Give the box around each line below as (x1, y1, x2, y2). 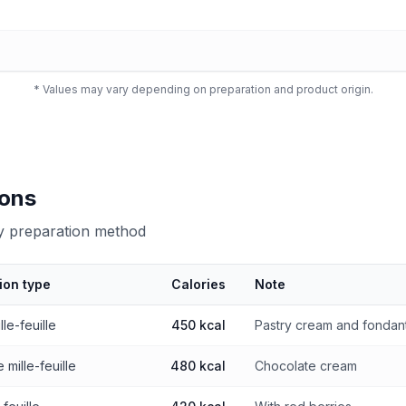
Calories (171, 276, 226, 292)
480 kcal (170, 358, 226, 373)
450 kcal (171, 317, 226, 333)
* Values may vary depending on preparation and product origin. (33, 82, 373, 96)
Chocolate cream (255, 358, 357, 373)
